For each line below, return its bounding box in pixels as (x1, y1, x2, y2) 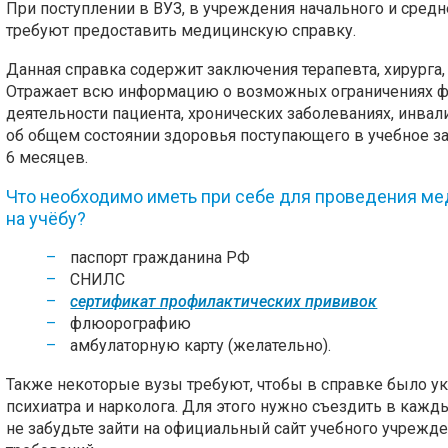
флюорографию (70, 314, 192, 333)
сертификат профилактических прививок (70, 292, 378, 311)
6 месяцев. (6, 148, 89, 167)
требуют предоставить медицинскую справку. (6, 21, 357, 40)
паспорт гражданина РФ (70, 248, 251, 267)
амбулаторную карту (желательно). (70, 336, 332, 355)
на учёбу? (6, 208, 87, 229)
